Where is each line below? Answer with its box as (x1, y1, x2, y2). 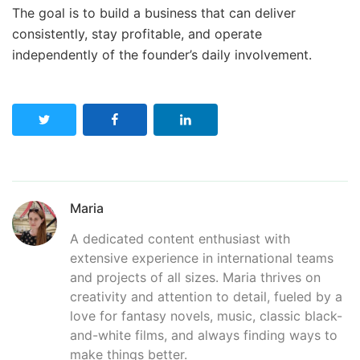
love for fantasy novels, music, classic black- (70, 308, 342, 325)
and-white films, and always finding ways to (70, 327, 337, 344)
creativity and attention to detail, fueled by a (70, 288, 342, 305)
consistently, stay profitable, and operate (12, 26, 262, 43)
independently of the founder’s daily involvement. (12, 47, 312, 63)
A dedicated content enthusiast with (70, 231, 290, 247)
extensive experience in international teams (70, 250, 333, 267)
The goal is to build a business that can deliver (12, 5, 296, 22)
